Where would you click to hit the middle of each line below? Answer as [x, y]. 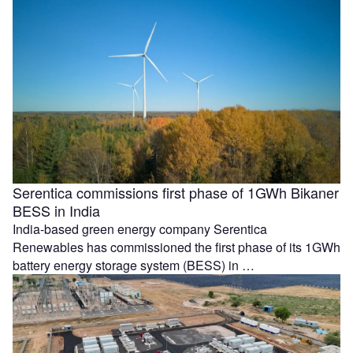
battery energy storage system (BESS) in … [134, 266]
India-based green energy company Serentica [140, 229]
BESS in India [56, 211]
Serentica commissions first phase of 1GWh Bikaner [176, 193]
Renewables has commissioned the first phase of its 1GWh [176, 247]
